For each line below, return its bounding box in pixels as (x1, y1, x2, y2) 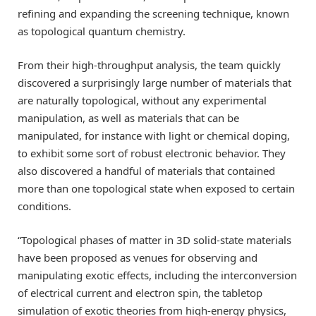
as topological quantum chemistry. (18, 23, 186, 38)
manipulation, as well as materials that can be (18, 111, 239, 126)
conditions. (18, 199, 71, 214)
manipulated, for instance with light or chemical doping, (18, 128, 290, 143)
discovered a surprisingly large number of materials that (18, 75, 291, 90)
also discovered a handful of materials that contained (18, 164, 275, 178)
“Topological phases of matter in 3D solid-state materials (18, 233, 291, 248)
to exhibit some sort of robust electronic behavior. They (18, 146, 286, 161)
